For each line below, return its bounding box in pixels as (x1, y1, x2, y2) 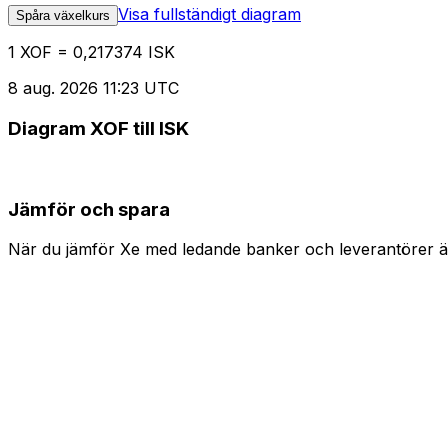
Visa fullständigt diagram (118, 4, 301, 25)
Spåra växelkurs (16, 8, 110, 24)
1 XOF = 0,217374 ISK (8, 42, 175, 63)
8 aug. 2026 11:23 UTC (8, 78, 179, 99)
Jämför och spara (8, 197, 170, 221)
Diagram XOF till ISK (8, 117, 189, 141)
